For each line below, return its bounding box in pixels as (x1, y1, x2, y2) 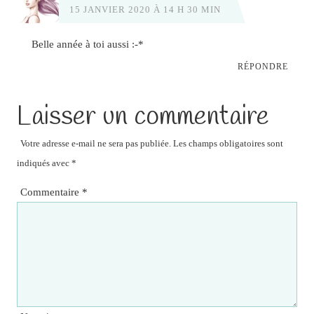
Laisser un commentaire (16, 98, 269, 135)
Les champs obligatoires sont (172, 137, 283, 149)
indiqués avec (16, 157, 71, 168)
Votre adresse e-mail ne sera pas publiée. (20, 137, 171, 149)
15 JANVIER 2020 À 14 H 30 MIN (69, 4, 221, 15)
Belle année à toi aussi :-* (32, 38, 144, 50)
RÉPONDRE (237, 61, 288, 71)
